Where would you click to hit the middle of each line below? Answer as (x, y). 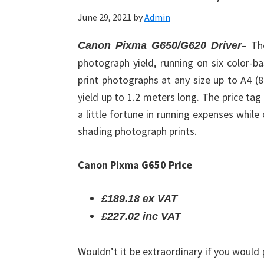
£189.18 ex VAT (139, 199)
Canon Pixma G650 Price (135, 165)
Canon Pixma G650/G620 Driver (160, 45)
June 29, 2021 (105, 17)
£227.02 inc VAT (141, 216)
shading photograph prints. (137, 131)
